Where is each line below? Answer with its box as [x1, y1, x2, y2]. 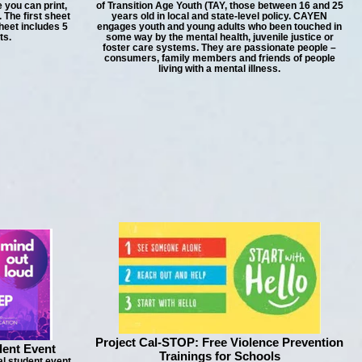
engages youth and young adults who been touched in [97, 21, 342, 32]
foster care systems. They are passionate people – [103, 42, 336, 53]
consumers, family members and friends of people [103, 53, 335, 63]
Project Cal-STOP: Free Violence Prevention [95, 335, 343, 349]
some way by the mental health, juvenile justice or [105, 32, 334, 42]
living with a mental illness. [158, 63, 280, 74]
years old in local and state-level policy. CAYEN [112, 11, 327, 21]
